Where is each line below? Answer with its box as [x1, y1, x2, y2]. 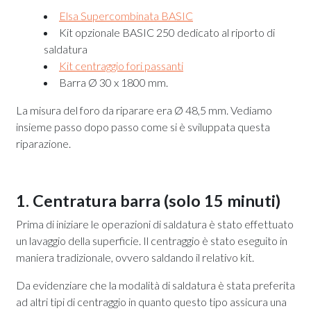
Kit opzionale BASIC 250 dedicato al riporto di [59, 26, 275, 39]
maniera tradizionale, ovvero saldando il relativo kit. [16, 251, 254, 264]
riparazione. [16, 137, 71, 150]
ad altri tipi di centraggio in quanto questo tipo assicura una [16, 295, 287, 308]
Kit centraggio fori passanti [59, 59, 183, 72]
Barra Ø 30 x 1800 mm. [59, 76, 168, 89]
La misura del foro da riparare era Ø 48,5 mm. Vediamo [16, 103, 272, 117]
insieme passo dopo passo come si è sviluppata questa [16, 120, 270, 133]
